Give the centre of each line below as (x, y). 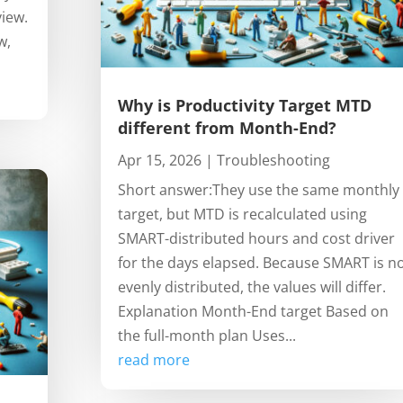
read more (153, 360)
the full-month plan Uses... (206, 336)
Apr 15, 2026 (159, 161)
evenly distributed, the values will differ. (251, 287)
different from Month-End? (227, 128)
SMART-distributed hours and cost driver (256, 239)
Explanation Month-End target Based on (253, 312)
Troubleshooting (273, 161)
